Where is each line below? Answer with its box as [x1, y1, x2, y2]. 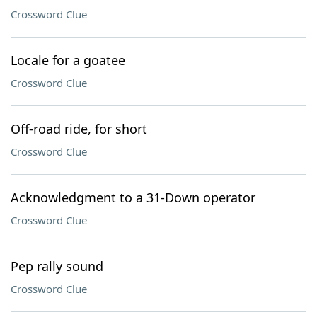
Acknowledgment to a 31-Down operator [11, 189, 255, 206]
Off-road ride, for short [11, 120, 147, 137]
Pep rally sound [11, 258, 103, 275]
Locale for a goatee [11, 52, 125, 69]
